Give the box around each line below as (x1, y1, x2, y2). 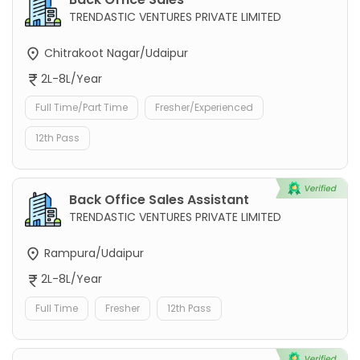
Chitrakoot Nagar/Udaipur (41, 44, 188, 61)
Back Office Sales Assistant (69, 190, 249, 210)
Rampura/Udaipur (41, 245, 144, 262)
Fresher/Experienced (155, 100, 253, 115)
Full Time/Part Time (35, 100, 128, 115)
